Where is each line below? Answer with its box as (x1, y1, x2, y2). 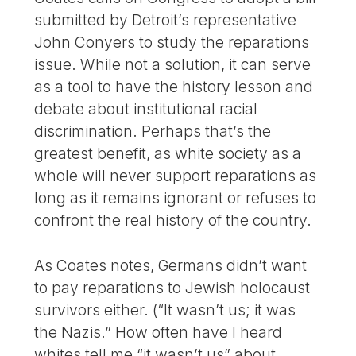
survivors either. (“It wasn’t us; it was (34, 300, 296, 319)
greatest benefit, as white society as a (34, 143, 302, 163)
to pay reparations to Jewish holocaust (34, 277, 311, 297)
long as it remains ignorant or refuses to (34, 188, 317, 207)
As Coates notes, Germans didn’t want (34, 255, 308, 275)
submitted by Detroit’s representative (34, 10, 297, 29)
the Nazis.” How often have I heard (34, 322, 283, 342)
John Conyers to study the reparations (34, 32, 310, 52)
